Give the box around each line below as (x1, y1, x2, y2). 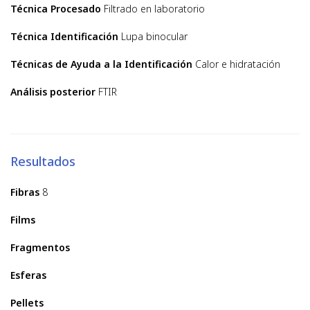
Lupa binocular (121, 30, 188, 43)
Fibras (10, 185, 39, 199)
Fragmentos (10, 241, 70, 254)
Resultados (10, 153, 75, 170)
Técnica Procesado (10, 2, 101, 15)
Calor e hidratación (195, 57, 280, 71)
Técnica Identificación (10, 30, 118, 43)
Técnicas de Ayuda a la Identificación (10, 57, 192, 71)
